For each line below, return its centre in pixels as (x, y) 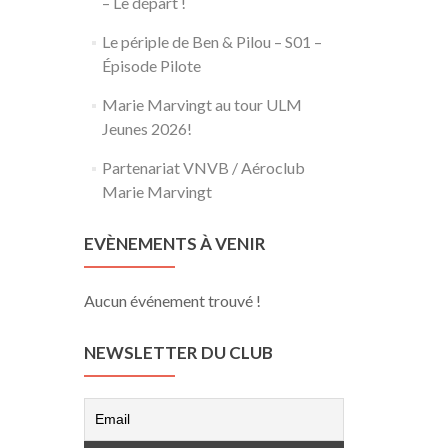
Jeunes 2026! (146, 128)
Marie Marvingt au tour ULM (201, 104)
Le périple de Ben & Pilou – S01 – (211, 41)
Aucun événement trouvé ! (172, 300)
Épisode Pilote (151, 65)
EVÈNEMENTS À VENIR (175, 243)
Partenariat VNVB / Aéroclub (203, 167)
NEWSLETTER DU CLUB (178, 352)
